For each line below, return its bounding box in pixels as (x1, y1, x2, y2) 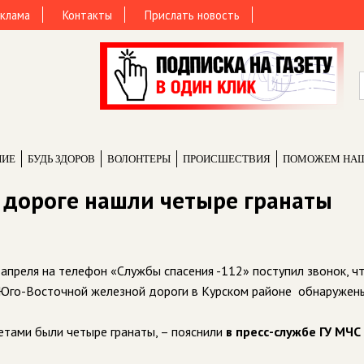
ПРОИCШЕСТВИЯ (183, 153, 271, 165)
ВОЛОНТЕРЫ (107, 153, 171, 165)
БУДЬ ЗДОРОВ (28, 153, 95, 165)
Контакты (63, 7, 112, 23)
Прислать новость (145, 7, 240, 23)
